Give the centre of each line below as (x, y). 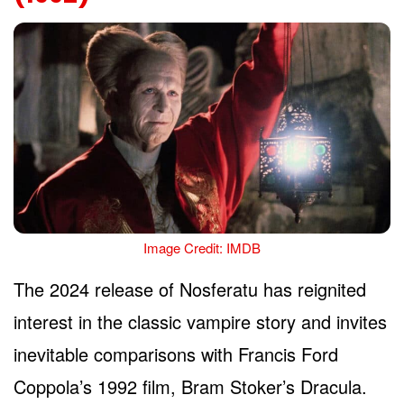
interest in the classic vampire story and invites (200, 322)
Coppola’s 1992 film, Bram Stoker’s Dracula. (190, 387)
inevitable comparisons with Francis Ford (176, 354)
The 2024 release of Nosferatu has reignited (190, 289)
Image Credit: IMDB (202, 248)
